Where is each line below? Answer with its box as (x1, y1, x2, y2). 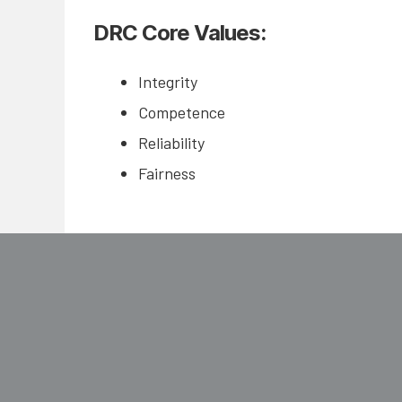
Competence (138, 102, 225, 123)
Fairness (138, 163, 196, 184)
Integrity (138, 72, 197, 92)
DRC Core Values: (93, 20, 271, 47)
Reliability (138, 133, 205, 153)
